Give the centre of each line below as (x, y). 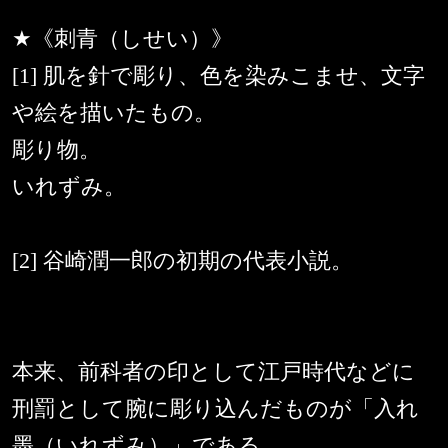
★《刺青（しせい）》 (122, 39)
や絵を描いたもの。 (114, 113)
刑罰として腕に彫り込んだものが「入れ (215, 409)
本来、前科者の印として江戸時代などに (213, 372)
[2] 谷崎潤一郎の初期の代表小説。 (182, 261)
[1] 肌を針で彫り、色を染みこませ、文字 (218, 76)
